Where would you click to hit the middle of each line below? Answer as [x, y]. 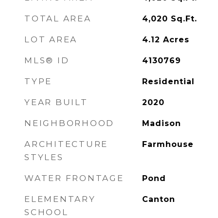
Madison [161, 123]
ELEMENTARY [60, 199]
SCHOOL [46, 212]
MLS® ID [47, 60]
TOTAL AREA [58, 18]
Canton [158, 199]
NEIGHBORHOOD [69, 123]
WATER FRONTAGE [74, 178]
